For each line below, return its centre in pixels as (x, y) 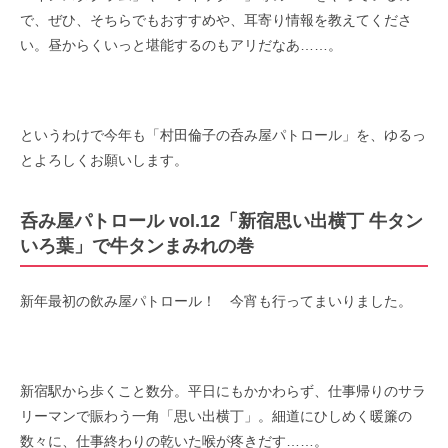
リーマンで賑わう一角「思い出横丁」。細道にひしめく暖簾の (216, 415)
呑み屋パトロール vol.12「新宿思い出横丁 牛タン (221, 220)
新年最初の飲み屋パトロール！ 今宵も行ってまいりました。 (216, 300)
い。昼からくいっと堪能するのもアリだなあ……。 (181, 44)
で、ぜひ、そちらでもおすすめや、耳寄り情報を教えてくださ (216, 19)
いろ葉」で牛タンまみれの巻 (137, 245)
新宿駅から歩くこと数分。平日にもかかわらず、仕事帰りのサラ (223, 390)
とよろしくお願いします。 (104, 159)
